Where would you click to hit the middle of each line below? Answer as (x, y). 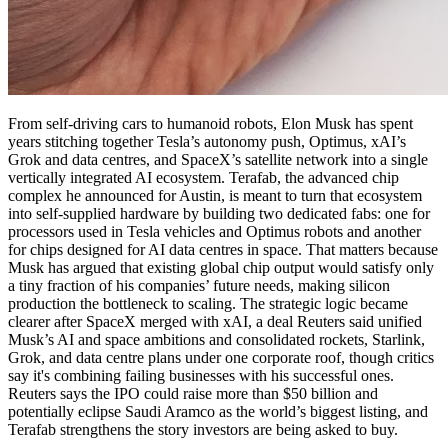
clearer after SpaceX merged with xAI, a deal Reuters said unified (215, 321)
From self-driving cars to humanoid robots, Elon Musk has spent (210, 123)
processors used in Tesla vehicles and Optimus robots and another (214, 231)
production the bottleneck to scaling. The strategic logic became (208, 303)
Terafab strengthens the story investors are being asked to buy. (203, 429)
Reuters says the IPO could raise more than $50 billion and (193, 393)
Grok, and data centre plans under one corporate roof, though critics (221, 357)
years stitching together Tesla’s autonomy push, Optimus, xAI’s (207, 141)
